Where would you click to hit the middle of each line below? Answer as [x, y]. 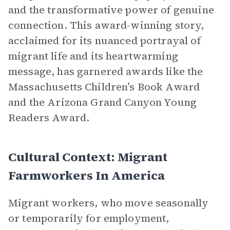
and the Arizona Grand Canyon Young [103, 102]
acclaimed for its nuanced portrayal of [104, 41]
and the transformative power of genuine [111, 10]
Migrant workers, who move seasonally [109, 203]
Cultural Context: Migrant [88, 157]
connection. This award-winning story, [106, 25]
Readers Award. [49, 118]
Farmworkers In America [87, 175]
